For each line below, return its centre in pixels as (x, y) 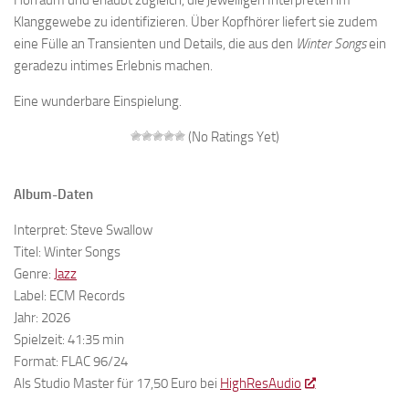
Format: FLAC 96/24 (71, 362)
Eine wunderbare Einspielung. (98, 102)
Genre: (34, 274)
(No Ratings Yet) (232, 137)
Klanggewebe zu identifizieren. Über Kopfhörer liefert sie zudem (196, 22)
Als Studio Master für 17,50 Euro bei (117, 384)
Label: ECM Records (69, 296)
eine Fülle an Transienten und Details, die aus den (155, 44)
